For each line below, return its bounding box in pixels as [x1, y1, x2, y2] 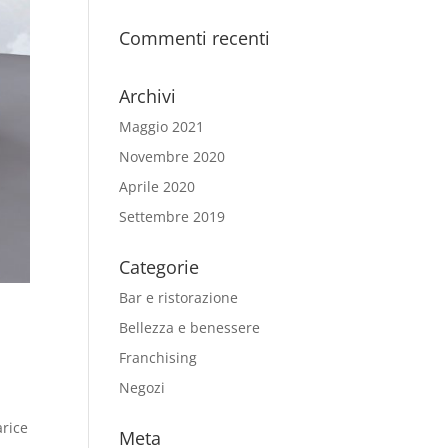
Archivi [119, 84, 177, 108]
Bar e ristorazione [119, 288, 239, 307]
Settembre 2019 [119, 207, 226, 226]
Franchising [119, 348, 198, 367]
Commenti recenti [119, 26, 271, 50]
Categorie [119, 255, 200, 279]
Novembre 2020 [119, 147, 226, 166]
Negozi [119, 378, 166, 397]
